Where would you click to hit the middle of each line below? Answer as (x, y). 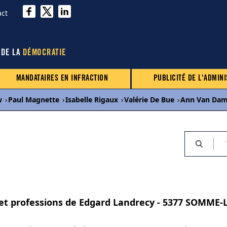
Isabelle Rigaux (92, 100)
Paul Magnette (34, 100)
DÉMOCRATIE (44, 53)
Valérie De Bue (149, 100)
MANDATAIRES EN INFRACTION (62, 79)
